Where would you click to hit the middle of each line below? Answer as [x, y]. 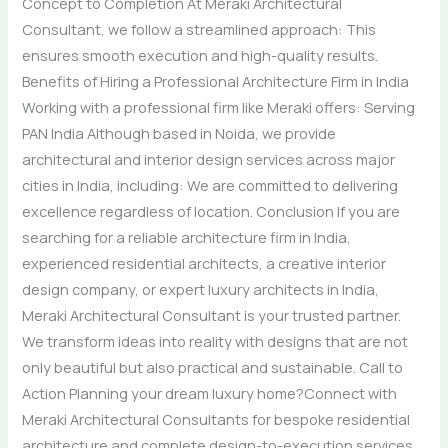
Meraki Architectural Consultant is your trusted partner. [212, 314]
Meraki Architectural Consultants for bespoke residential [216, 418]
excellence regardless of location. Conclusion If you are [211, 210]
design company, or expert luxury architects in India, [201, 288]
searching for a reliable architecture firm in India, [187, 236]
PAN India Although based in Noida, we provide [179, 132]
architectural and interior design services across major [209, 158]
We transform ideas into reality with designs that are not [215, 340]
